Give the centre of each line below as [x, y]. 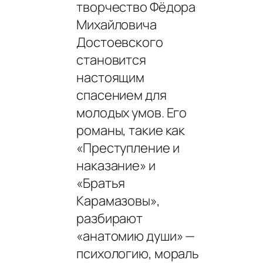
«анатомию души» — [136, 236]
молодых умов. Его [132, 112]
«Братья [101, 183]
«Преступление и [128, 148]
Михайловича [117, 24]
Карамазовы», [118, 200]
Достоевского [120, 42]
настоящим [111, 77]
